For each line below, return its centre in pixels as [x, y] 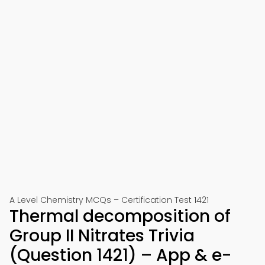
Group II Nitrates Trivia [102, 236]
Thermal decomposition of [120, 216]
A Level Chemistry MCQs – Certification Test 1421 [109, 200]
